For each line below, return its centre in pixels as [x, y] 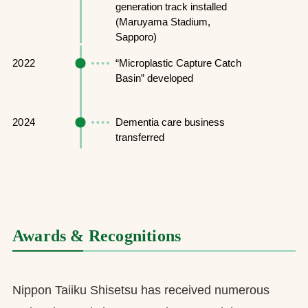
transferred [140, 137]
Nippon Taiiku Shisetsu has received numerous [141, 290]
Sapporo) [136, 37]
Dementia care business [170, 122]
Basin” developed [154, 78]
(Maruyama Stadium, [163, 22]
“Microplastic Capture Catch [178, 63]
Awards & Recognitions [97, 236]
